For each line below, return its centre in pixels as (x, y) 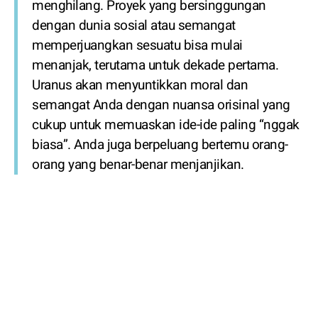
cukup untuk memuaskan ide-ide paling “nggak (166, 125)
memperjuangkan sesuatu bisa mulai (137, 45)
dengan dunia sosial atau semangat (134, 26)
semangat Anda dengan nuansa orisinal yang (161, 105)
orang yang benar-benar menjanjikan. (138, 165)
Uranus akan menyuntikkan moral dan (140, 85)
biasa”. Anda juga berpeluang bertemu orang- (160, 145)
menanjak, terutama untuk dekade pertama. (155, 65)
